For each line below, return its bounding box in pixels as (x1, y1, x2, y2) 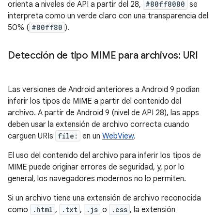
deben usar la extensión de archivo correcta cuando (8, 120, 189, 129)
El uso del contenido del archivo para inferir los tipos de (8, 151, 201, 160)
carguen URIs (8, 131, 55, 141)
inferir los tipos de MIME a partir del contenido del (8, 96, 181, 106)
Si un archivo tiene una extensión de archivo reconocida (8, 193, 201, 203)
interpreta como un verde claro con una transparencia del (8, 11, 208, 21)
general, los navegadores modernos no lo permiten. (8, 174, 186, 184)
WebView (102, 131, 134, 141)
